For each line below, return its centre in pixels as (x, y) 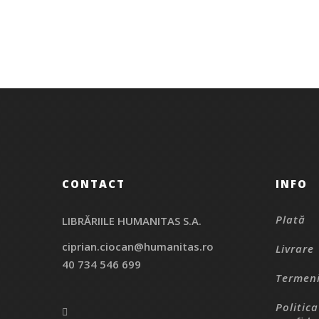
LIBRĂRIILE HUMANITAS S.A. (132, 220)
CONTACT (94, 183)
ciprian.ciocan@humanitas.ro (138, 246)
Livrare (295, 248)
